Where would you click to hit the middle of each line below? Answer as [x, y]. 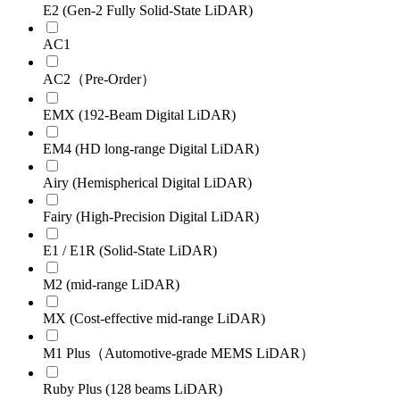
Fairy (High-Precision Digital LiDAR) [151, 216]
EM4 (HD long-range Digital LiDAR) [151, 148]
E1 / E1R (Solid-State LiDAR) [130, 250]
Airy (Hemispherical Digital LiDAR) [147, 182]
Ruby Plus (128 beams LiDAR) [133, 388]
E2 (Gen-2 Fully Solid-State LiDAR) [148, 10]
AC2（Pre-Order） [99, 79]
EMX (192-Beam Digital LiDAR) [139, 114]
